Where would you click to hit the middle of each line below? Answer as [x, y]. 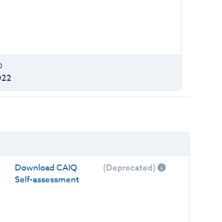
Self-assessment [47, 180]
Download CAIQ [46, 168]
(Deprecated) [130, 168]
